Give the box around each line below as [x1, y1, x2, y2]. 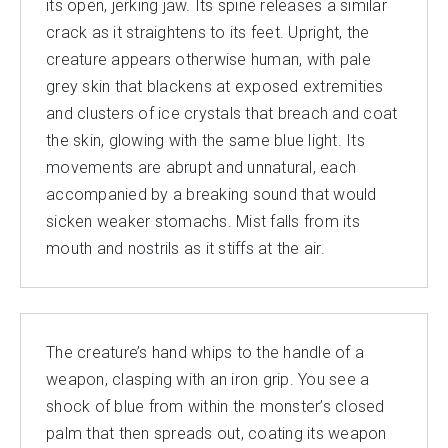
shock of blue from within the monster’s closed [46, 397, 385, 416]
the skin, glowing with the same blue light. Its [46, 131, 365, 150]
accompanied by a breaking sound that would [46, 185, 377, 204]
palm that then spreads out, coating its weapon [46, 424, 387, 443]
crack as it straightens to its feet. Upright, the [46, 23, 370, 42]
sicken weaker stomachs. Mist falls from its [46, 212, 360, 231]
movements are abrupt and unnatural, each [46, 158, 356, 177]
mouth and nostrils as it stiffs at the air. [46, 239, 325, 258]
